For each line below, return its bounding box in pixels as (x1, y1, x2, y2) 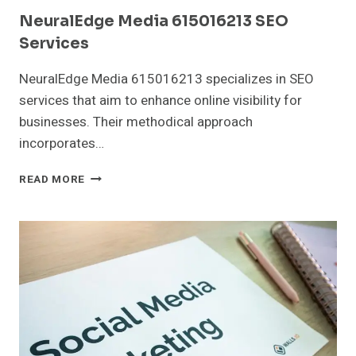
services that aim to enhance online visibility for (19, 90, 302, 110)
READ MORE (19, 171, 86, 188)
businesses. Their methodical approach (19, 111, 253, 132)
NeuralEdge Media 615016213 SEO (19, 11, 288, 31)
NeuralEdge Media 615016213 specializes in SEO (19, 68, 314, 89)
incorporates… (19, 133, 104, 153)
